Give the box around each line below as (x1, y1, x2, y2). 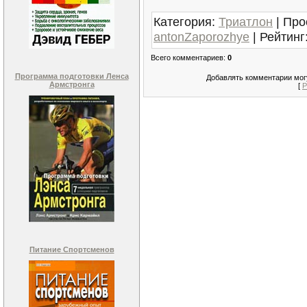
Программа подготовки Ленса (14, 71, 129, 80)
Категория (153, 14, 212, 29)
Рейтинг (260, 29, 305, 44)
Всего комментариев (151, 53, 223, 62)
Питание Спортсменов (29, 245, 114, 254)
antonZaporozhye (153, 29, 249, 44)
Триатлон (219, 14, 273, 29)
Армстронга (49, 79, 95, 88)
